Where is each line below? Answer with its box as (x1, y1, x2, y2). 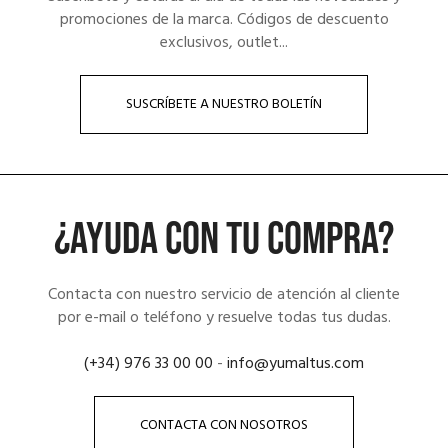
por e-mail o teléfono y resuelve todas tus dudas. (57, 305, 391, 332)
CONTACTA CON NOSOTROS (140, 414, 308, 438)
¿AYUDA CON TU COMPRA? (54, 212, 394, 268)
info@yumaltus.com (227, 351, 364, 378)
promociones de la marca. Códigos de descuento (59, 7, 389, 34)
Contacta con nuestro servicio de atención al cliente (48, 282, 400, 309)
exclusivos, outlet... (160, 30, 288, 57)
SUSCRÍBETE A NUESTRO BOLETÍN (126, 93, 322, 117)
